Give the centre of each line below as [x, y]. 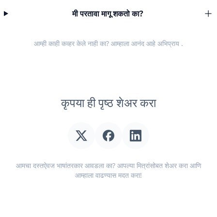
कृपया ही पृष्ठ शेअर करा [108, 102]
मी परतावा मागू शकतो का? [108, 14]
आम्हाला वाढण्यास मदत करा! [108, 175]
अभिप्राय [168, 43]
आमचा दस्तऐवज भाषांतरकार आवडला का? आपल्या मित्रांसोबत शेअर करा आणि [108, 165]
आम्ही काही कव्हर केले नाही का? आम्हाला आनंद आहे [96, 43]
